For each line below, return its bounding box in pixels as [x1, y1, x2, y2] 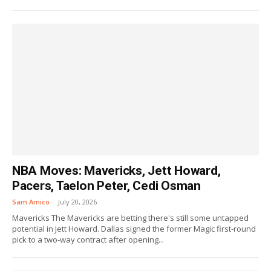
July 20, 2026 [58, 197, 97, 206]
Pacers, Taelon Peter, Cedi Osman [12, 178, 201, 193]
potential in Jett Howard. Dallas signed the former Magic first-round [12, 223, 256, 234]
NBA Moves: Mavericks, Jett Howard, [12, 163, 221, 178]
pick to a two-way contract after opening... [12, 234, 164, 245]
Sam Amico [12, 197, 50, 206]
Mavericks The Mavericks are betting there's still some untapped [12, 212, 249, 223]
